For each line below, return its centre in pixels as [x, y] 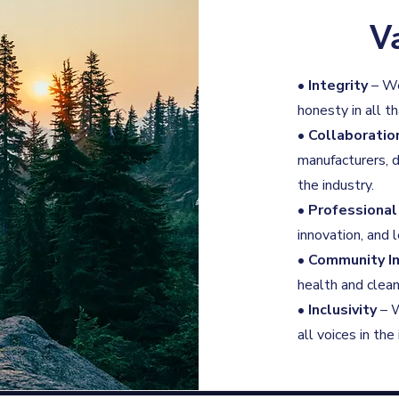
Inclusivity [342, 310]
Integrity [338, 85]
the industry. [335, 185]
